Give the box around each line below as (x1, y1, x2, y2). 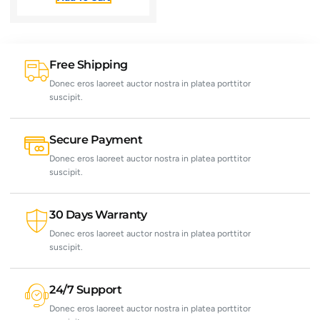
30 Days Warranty (49, 206, 147, 221)
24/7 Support (49, 281, 122, 296)
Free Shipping (49, 56, 128, 71)
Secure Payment (49, 131, 143, 146)
